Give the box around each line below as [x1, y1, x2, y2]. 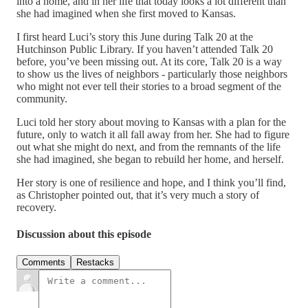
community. [16, 92, 70, 104]
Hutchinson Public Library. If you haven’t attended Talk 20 [16, 43, 273, 55]
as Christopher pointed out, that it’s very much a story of [16, 188, 259, 201]
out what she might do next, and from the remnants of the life [16, 140, 280, 153]
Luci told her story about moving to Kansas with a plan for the [16, 115, 286, 128]
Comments [22, 257, 65, 268]
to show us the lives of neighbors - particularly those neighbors [16, 67, 287, 80]
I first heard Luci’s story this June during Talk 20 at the [16, 30, 253, 43]
